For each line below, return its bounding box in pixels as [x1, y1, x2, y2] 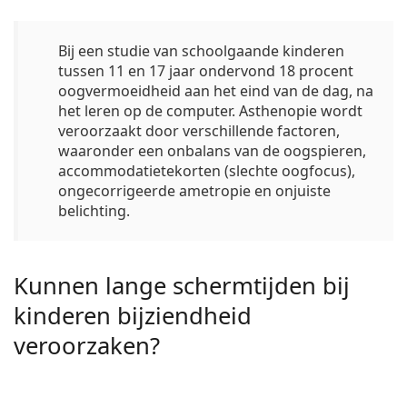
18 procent [279, 60, 353, 81]
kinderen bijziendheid [14, 299, 252, 332]
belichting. [58, 200, 130, 221]
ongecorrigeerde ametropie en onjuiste [58, 180, 331, 201]
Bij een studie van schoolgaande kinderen [58, 40, 344, 61]
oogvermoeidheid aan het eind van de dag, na [58, 80, 373, 101]
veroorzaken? [14, 329, 160, 362]
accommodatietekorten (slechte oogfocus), [58, 160, 355, 181]
